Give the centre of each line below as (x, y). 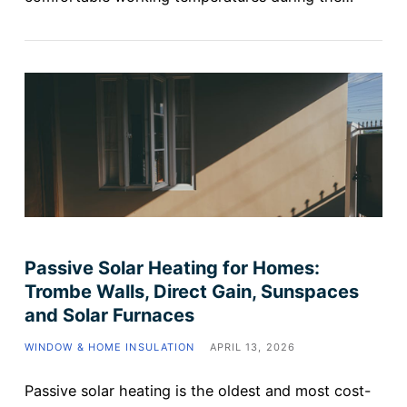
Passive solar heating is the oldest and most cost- (197, 391)
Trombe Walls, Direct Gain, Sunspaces (191, 292)
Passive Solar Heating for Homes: (172, 268)
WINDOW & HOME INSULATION (109, 347)
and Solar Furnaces (109, 316)
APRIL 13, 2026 (252, 347)
